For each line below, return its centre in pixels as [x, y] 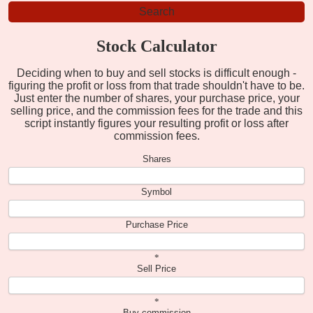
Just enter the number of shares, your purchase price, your [156, 98]
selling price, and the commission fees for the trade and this [156, 110]
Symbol [156, 191]
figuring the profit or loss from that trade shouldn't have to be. [156, 85]
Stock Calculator [156, 46]
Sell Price [156, 268]
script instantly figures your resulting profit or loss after [156, 123]
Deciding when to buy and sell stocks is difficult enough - [156, 73]
